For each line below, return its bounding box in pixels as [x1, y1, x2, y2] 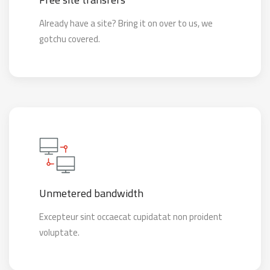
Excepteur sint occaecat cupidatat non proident [39, 208, 222, 225]
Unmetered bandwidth [39, 183, 143, 203]
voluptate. [39, 224, 80, 241]
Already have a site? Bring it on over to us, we [39, 14, 213, 32]
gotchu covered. [39, 30, 100, 48]
